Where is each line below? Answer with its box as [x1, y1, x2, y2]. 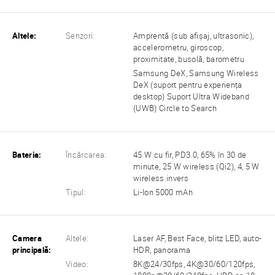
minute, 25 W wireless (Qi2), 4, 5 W [133, 161, 260, 171]
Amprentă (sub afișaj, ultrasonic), [133, 31, 254, 41]
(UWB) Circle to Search [133, 104, 217, 114]
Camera [12, 233, 42, 243]
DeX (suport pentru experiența [133, 80, 242, 90]
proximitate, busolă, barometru [133, 55, 244, 64]
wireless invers [133, 173, 189, 183]
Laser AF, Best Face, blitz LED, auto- [133, 233, 262, 243]
